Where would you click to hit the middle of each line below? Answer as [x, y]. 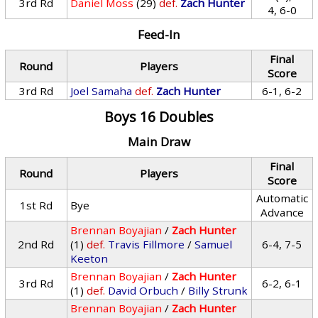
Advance [282, 212]
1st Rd [36, 205]
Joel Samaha [102, 91]
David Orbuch [143, 290]
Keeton [89, 258]
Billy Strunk [218, 290]
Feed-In [159, 34]
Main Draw [159, 142]
